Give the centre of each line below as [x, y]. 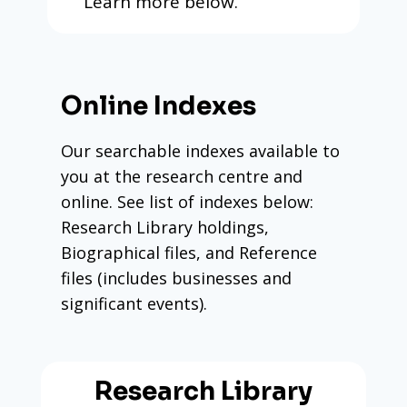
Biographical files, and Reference [189, 252]
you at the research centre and [182, 176]
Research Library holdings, [165, 227]
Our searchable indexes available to [201, 150]
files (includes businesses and [177, 278]
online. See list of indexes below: [188, 201]
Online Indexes [159, 105]
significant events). [134, 303]
